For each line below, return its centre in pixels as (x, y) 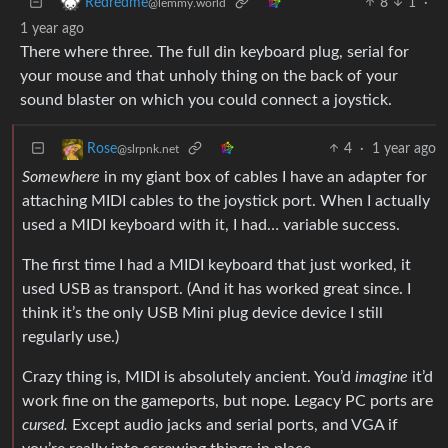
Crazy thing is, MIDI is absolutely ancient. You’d (188, 376)
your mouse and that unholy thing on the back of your (209, 75)
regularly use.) (70, 336)
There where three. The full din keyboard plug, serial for (214, 51)
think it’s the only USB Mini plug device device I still (202, 312)
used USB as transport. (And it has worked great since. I (216, 288)
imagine (381, 376)
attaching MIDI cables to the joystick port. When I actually (226, 200)
